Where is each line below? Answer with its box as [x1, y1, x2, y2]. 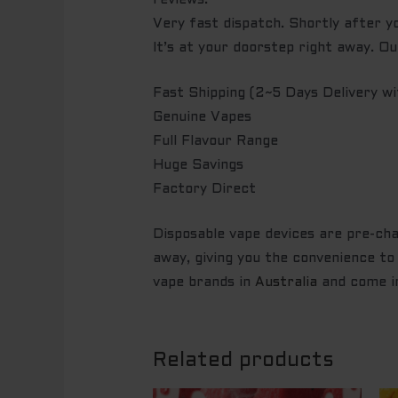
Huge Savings [153, 159, 244, 172]
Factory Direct [153, 183, 257, 196]
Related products [153, 352, 335, 371]
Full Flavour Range [153, 135, 279, 148]
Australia [255, 276, 318, 290]
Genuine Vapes [153, 111, 252, 124]
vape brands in [153, 276, 256, 290]
